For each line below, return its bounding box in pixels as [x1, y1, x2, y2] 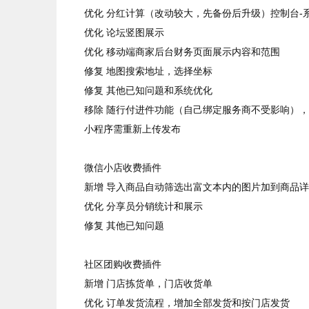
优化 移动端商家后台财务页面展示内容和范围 [84, 46, 280, 57]
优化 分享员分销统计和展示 [84, 201, 203, 212]
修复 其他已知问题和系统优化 [84, 85, 212, 96]
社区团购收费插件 [84, 259, 161, 270]
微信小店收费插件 [84, 162, 161, 173]
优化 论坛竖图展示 [84, 27, 164, 38]
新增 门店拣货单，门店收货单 [84, 278, 212, 289]
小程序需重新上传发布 [84, 123, 181, 134]
